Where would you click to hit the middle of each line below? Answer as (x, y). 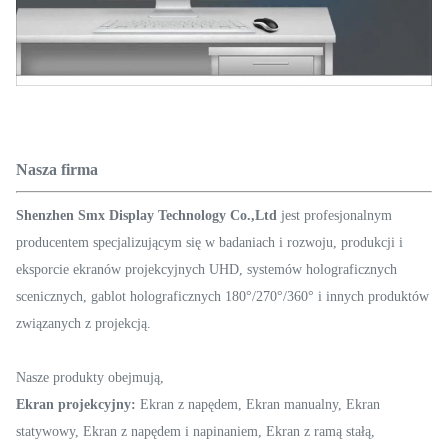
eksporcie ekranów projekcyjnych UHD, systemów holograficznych (206, 269)
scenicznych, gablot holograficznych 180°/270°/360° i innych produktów (222, 296)
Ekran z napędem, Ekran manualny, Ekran (258, 404)
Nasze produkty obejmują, (90, 377)
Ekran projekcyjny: (76, 404)
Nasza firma (57, 169)
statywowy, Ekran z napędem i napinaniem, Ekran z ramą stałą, (195, 431)
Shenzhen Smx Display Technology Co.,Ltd (146, 215)
